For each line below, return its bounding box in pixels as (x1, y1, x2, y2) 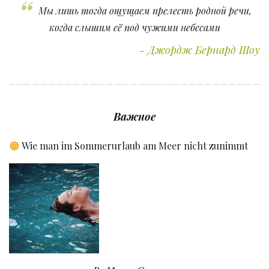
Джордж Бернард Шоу (148, 43, 260, 58)
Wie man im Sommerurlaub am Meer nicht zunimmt (20, 139, 249, 153)
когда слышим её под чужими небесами (49, 21, 220, 34)
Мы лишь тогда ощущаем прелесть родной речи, (36, 4, 252, 17)
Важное (113, 109, 156, 124)
